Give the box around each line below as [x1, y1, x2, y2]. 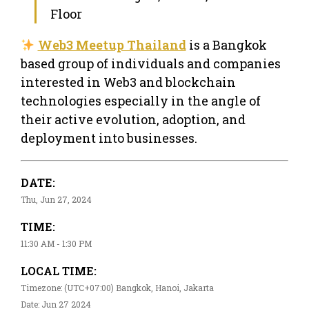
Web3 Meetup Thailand [37, 36, 186, 53]
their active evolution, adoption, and [21, 110, 246, 128]
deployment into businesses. [21, 129, 197, 146]
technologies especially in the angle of [21, 92, 261, 109]
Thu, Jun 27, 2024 [21, 193, 92, 205]
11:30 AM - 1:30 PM [21, 237, 92, 249]
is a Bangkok [186, 36, 267, 53]
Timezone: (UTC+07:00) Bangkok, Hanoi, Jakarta [21, 281, 214, 293]
